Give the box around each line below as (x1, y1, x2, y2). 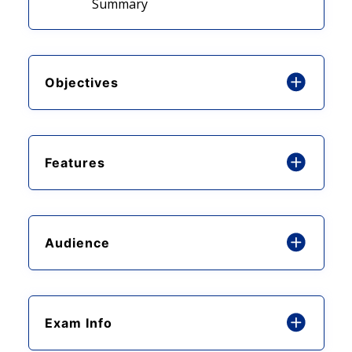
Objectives (44, 74, 119, 90)
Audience (44, 234, 110, 251)
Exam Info (44, 314, 112, 331)
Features (44, 154, 105, 170)
